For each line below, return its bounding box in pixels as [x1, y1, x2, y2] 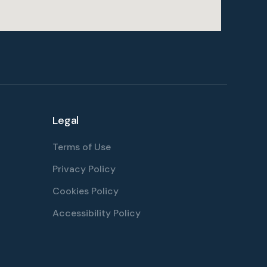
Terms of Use [52, 141, 111, 154]
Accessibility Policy [52, 207, 141, 220]
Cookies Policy [52, 185, 119, 198]
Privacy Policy [52, 163, 116, 176]
